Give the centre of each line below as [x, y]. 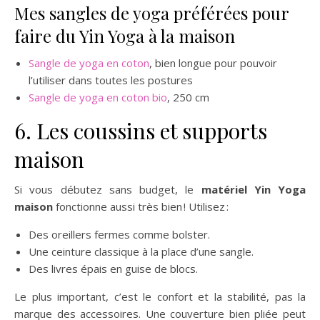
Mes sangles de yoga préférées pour [151, 13]
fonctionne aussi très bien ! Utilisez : [141, 206]
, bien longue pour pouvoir [213, 63]
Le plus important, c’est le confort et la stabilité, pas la [160, 296]
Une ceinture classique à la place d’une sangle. [141, 251]
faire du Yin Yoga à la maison [125, 36]
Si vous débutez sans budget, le [108, 189]
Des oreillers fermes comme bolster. [119, 234]
